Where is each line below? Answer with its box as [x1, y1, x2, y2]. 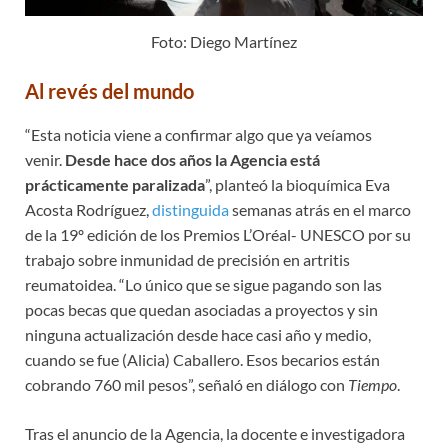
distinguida [152, 200, 232, 220]
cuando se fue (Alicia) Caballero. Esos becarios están [25, 350, 380, 370]
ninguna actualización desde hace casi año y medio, [25, 325, 371, 345]
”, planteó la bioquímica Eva [205, 175, 390, 195]
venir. [25, 150, 65, 170]
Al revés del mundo [25, 79, 194, 104]
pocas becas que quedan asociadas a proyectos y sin [25, 300, 378, 320]
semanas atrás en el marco [232, 200, 411, 220]
